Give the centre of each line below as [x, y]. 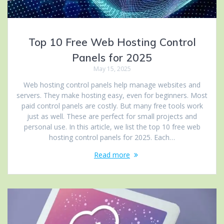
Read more [112, 154]
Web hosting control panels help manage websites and [112, 84]
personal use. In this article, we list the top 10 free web [112, 126]
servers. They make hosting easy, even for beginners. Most [112, 95]
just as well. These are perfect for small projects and [112, 116]
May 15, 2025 [112, 68]
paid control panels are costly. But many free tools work [112, 105]
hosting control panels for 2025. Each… [112, 137]
